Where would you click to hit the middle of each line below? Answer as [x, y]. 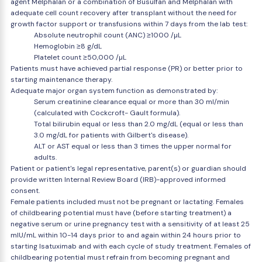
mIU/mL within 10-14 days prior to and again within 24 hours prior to [126, 235]
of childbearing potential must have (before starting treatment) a [121, 213]
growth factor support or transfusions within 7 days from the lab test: [129, 24]
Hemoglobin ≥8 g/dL [68, 46]
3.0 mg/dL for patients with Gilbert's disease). [111, 135]
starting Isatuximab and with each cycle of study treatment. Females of [131, 246]
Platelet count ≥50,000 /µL [80, 57]
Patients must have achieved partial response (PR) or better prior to [127, 68]
